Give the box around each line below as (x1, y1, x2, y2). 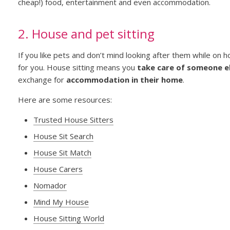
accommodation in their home (66, 74, 183, 85)
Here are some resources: (17, 94, 112, 105)
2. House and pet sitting (17, 25, 155, 43)
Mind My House (33, 197, 89, 207)
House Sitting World (33, 213, 104, 224)
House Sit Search (33, 131, 93, 142)
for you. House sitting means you (17, 62, 137, 73)
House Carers (33, 164, 83, 175)
